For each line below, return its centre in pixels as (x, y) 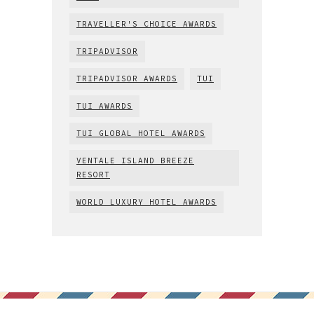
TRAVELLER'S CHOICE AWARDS (146, 23)
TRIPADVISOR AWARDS (127, 78)
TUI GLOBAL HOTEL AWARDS (141, 133)
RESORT (93, 174)
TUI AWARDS (104, 105)
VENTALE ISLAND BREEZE (135, 160)
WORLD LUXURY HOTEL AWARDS (146, 202)
